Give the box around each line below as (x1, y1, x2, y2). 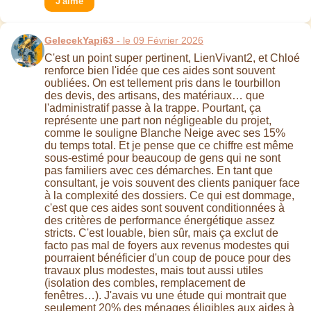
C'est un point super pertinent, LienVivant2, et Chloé (44, 52, 300, 65)
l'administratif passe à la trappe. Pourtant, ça (44, 102, 261, 115)
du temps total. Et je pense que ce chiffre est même (44, 140, 294, 152)
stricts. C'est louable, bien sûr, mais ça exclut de (44, 227, 278, 239)
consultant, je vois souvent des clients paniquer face (44, 177, 300, 190)
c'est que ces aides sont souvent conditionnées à (44, 202, 285, 215)
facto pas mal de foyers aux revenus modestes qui (44, 239, 289, 252)
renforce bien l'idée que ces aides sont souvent (44, 65, 275, 77)
